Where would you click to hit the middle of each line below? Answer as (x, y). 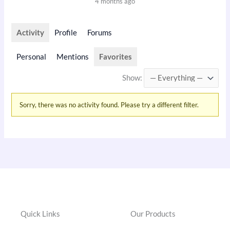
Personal (32, 56)
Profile (66, 32)
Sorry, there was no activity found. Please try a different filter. (109, 104)
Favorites (116, 56)
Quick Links (40, 214)
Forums (100, 32)
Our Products (153, 214)
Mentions (73, 56)
